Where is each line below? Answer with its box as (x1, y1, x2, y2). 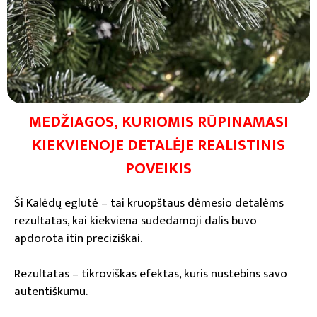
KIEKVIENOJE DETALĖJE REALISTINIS (32, 132, 285, 158)
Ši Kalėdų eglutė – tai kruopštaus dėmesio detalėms (14, 192, 284, 213)
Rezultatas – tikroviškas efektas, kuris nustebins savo (14, 263, 287, 284)
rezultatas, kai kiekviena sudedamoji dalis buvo (14, 210, 257, 231)
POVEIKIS (125, 155, 192, 182)
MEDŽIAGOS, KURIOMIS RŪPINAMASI (28, 108, 289, 135)
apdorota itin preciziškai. (14, 228, 142, 248)
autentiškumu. (14, 281, 88, 301)
